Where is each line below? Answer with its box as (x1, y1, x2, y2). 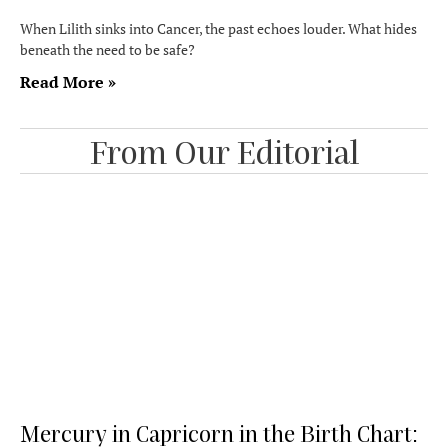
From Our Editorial (89, 132, 359, 170)
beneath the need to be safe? (20, 40, 195, 59)
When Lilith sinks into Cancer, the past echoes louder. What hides (20, 19, 417, 38)
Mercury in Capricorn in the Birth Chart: (20, 420, 418, 446)
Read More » (20, 71, 116, 93)
